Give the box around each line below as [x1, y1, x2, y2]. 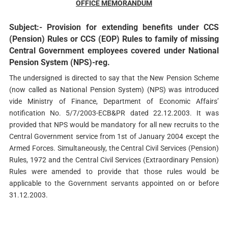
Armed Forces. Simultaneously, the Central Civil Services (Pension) [9, 144, 219, 153]
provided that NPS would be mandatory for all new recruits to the [9, 121, 219, 129]
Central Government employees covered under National [9, 46, 219, 56]
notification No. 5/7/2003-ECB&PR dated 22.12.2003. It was [9, 109, 219, 118]
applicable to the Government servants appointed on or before [9, 179, 219, 188]
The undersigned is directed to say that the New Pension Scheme [9, 74, 219, 82]
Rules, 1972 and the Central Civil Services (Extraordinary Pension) [9, 156, 219, 164]
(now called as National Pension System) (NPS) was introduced [9, 85, 219, 94]
